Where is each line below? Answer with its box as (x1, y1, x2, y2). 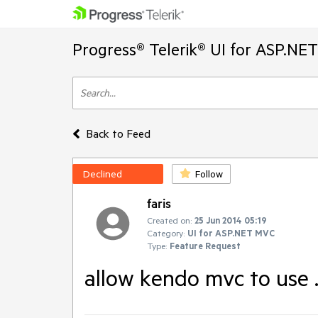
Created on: (147, 214, 192, 226)
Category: (147, 227, 185, 238)
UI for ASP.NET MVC (187, 227, 275, 238)
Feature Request (170, 240, 241, 251)
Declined (83, 168, 122, 180)
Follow (195, 168, 223, 180)
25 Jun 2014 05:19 (194, 214, 267, 226)
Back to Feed (85, 126, 150, 141)
